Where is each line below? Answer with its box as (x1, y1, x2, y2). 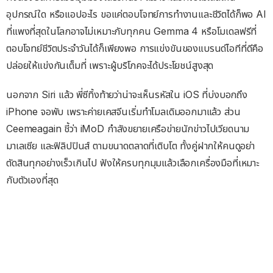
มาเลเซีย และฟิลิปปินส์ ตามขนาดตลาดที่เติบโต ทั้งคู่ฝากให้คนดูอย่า (6, 140, 255, 152)
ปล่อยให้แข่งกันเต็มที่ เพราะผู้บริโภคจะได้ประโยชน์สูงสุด (6, 59, 214, 72)
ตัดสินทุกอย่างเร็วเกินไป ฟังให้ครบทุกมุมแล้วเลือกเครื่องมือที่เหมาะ (6, 157, 259, 169)
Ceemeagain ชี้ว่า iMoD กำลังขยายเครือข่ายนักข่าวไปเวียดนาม (6, 122, 250, 135)
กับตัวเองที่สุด (6, 174, 58, 186)
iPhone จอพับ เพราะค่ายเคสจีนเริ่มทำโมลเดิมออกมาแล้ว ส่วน (6, 105, 241, 118)
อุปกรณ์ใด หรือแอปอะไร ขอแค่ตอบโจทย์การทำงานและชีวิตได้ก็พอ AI (6, 8, 266, 21)
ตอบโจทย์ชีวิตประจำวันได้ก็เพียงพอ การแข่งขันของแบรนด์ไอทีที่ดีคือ (6, 42, 264, 55)
